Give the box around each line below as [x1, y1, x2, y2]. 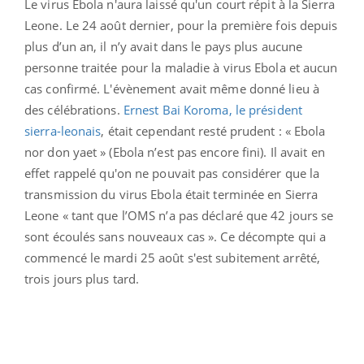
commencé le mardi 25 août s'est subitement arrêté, [24, 249, 321, 266]
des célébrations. [24, 101, 123, 118]
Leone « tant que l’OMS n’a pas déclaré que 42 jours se [24, 206, 334, 223]
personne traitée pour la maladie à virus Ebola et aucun [24, 58, 338, 76]
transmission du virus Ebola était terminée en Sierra [24, 185, 318, 202]
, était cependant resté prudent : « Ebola [101, 122, 326, 139]
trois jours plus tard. [24, 270, 140, 287]
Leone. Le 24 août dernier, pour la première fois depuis [24, 16, 338, 33]
